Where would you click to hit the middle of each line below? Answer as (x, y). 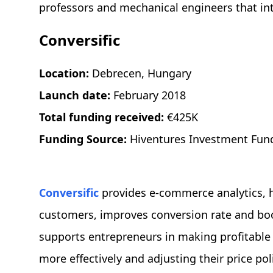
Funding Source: (84, 139)
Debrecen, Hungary (142, 73)
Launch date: (76, 95)
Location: (66, 73)
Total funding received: (103, 117)
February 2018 (150, 95)
